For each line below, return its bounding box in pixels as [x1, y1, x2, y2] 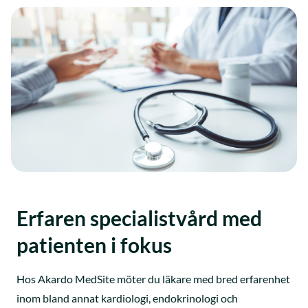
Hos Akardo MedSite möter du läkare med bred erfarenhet [16, 272, 290, 285]
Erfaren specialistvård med [16, 205, 262, 230]
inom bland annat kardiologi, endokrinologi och [16, 291, 238, 305]
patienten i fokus [16, 232, 172, 257]
